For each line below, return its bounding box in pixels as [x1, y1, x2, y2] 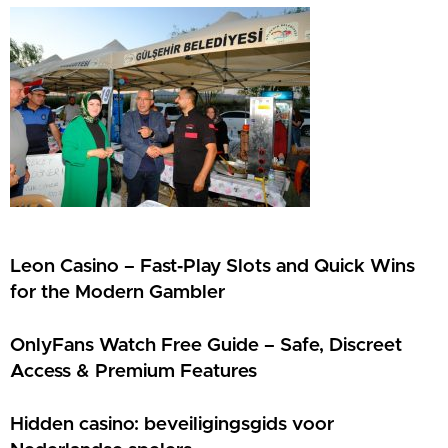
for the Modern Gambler [10, 283, 225, 303]
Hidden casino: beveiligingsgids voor [10, 415, 334, 435]
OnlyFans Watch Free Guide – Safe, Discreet [10, 336, 402, 356]
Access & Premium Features [10, 362, 257, 382]
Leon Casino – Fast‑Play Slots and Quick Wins [10, 257, 415, 277]
